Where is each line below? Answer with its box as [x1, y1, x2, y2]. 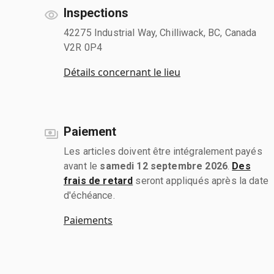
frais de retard [64, 174, 133, 187]
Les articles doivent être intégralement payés [64, 145, 262, 157]
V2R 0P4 [64, 41, 103, 53]
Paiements [64, 213, 113, 227]
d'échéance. [64, 189, 115, 201]
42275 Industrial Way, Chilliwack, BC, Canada [64, 26, 257, 39]
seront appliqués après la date [133, 174, 268, 187]
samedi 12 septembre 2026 [100, 160, 228, 172]
